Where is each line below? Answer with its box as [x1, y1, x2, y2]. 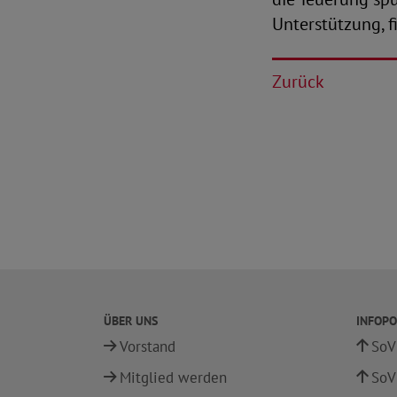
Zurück [272, 70, 324, 93]
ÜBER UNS [104, 313, 158, 329]
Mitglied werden [120, 368, 227, 387]
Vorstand [120, 337, 175, 356]
